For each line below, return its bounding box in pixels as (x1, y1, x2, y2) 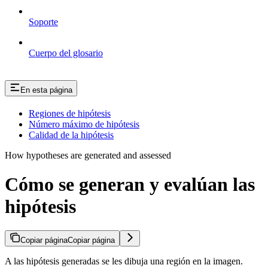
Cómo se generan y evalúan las (5, 173, 255, 195)
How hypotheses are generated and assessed (5, 150, 171, 160)
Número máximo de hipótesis (29, 118, 139, 129)
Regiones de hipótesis (29, 108, 111, 118)
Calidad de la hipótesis (29, 129, 114, 140)
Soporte (29, 16, 58, 27)
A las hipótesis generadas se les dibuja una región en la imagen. (5, 256, 243, 267)
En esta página (20, 85, 72, 95)
